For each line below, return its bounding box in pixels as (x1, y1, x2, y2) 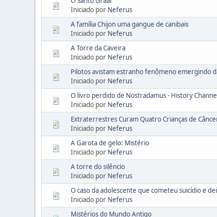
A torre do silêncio (71, 162, 125, 171)
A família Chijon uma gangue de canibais (71, 19, 188, 29)
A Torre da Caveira (71, 43, 125, 52)
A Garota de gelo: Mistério (71, 138, 149, 147)
